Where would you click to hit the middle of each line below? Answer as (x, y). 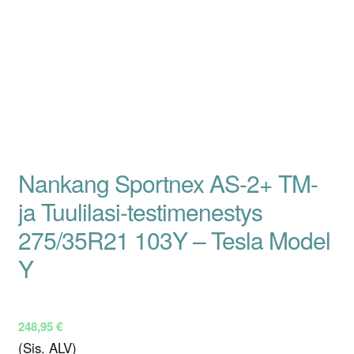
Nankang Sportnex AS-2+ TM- (168, 183)
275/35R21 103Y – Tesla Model (174, 240)
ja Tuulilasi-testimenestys (140, 212)
